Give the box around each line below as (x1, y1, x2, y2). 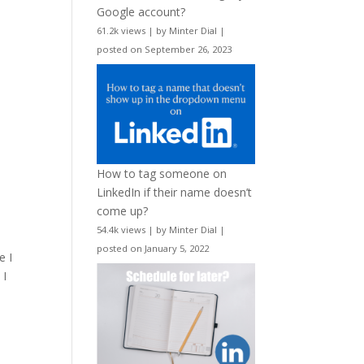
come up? (97, 202, 149, 219)
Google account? (97, 4, 186, 20)
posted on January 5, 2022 (97, 241, 210, 254)
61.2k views (97, 24, 146, 37)
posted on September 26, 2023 (97, 43, 232, 56)
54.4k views (97, 223, 146, 236)
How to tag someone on (97, 165, 227, 181)
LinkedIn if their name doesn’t (97, 184, 253, 200)
